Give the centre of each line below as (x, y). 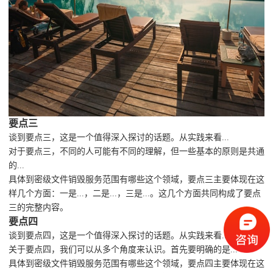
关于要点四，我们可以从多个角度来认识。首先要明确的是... (123, 250)
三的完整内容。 (38, 208)
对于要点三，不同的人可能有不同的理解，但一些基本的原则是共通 (136, 152)
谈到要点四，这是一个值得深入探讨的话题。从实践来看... (119, 236)
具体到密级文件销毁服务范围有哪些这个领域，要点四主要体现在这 (136, 264)
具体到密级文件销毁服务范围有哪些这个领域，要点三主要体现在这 (136, 180)
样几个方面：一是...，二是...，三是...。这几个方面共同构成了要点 (135, 194)
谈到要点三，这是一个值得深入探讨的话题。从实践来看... (119, 138)
